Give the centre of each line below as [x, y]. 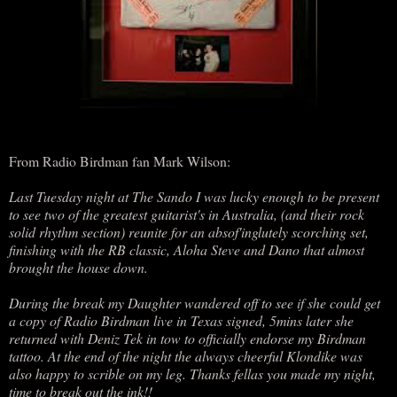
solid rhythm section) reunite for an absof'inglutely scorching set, [189, 231]
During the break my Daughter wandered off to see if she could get [195, 302]
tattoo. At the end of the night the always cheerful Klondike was [186, 355]
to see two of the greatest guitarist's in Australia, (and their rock [187, 214]
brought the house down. [78, 267]
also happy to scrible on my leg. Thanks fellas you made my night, [192, 373]
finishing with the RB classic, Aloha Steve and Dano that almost [187, 249]
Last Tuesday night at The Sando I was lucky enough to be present [194, 196]
